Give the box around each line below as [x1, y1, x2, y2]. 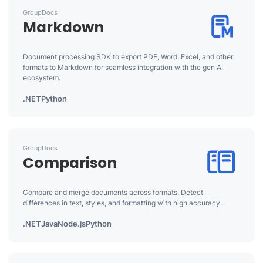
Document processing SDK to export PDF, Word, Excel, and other [22, 52, 233, 61]
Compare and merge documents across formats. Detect [22, 188, 203, 197]
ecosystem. [22, 73, 60, 82]
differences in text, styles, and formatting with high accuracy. [22, 198, 222, 207]
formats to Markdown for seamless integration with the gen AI [22, 63, 223, 72]
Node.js [57, 218, 86, 228]
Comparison [22, 153, 117, 173]
